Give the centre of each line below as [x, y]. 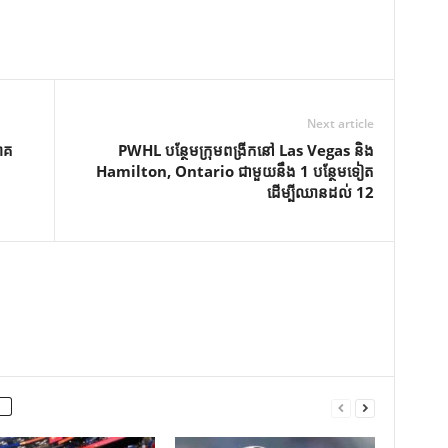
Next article [340, 123]
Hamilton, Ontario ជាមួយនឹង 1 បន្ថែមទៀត [234, 171]
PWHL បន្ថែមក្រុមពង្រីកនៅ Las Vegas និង [245, 150]
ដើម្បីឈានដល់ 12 [320, 192]
